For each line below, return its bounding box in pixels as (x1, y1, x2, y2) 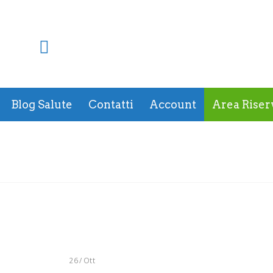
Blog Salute (11, 98, 73, 111)
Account (149, 98, 196, 111)
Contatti (88, 98, 133, 111)
